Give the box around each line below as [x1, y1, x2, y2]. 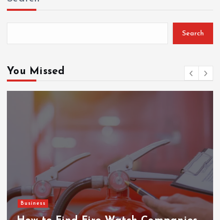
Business [20, 200, 46, 206]
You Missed [7, 66, 65, 77]
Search [182, 29, 204, 37]
